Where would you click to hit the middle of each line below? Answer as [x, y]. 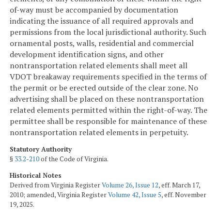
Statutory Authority [41, 149]
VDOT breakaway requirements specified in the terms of [108, 77]
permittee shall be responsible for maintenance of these [108, 121]
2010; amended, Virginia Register [59, 194]
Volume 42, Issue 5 [135, 194]
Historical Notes [36, 175]
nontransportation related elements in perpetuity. [99, 132]
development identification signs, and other [87, 54]
